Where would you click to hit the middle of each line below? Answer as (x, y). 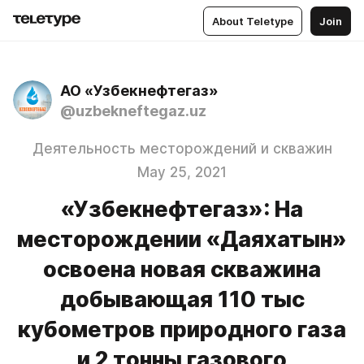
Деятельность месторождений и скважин (182, 149)
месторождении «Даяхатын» (182, 239)
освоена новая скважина (182, 269)
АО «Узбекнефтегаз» (139, 91)
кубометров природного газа (182, 329)
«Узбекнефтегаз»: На (182, 209)
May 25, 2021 (182, 172)
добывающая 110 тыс (182, 299)
